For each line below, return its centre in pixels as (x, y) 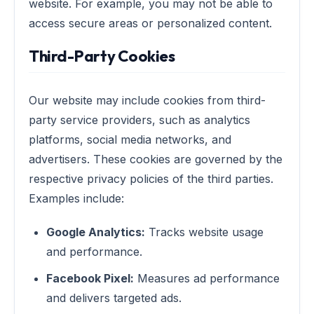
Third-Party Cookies (102, 56)
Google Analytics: (96, 232)
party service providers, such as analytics (139, 120)
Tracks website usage (204, 232)
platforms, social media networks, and (130, 139)
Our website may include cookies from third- (147, 100)
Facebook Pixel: (90, 278)
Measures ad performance (207, 278)
